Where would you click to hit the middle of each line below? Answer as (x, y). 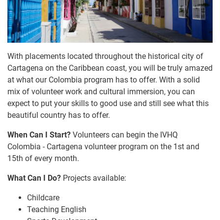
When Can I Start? (39, 135)
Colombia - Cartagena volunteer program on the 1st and (103, 147)
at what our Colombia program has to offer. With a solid (104, 80)
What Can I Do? (34, 178)
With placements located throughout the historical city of (105, 56)
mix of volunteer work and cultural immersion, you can (101, 92)
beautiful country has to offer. (59, 115)
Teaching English (57, 210)
